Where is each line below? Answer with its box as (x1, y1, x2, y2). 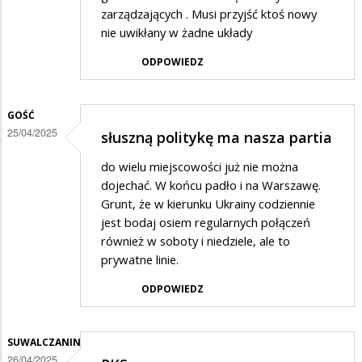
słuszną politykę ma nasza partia (101, 128, 332, 148)
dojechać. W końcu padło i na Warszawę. (101, 177, 321, 194)
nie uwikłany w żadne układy (101, 24, 252, 41)
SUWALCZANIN (7, 335, 81, 349)
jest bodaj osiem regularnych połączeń (101, 214, 310, 231)
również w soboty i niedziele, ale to (101, 233, 290, 250)
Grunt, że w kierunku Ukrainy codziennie (101, 196, 315, 213)
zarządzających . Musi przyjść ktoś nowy (101, 6, 317, 23)
